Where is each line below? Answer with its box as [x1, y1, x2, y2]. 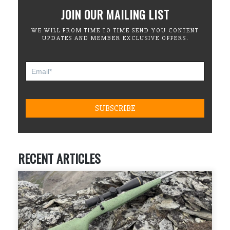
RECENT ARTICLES [18, 148, 101, 167]
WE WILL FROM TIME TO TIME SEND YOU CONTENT [31, 26, 199, 34]
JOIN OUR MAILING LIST [61, 6, 169, 23]
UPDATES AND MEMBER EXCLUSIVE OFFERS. [42, 34, 188, 42]
